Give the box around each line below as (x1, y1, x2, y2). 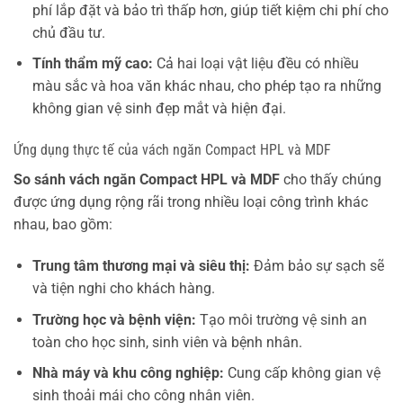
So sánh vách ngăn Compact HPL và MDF (13, 171, 280, 189)
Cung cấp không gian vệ (223, 364, 381, 382)
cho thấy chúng (280, 171, 381, 189)
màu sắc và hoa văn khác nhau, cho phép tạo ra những (31, 77, 381, 95)
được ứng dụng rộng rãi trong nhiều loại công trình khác (13, 193, 368, 211)
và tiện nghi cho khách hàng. (31, 279, 215, 297)
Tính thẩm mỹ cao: (31, 55, 153, 73)
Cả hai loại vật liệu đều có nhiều (152, 55, 359, 73)
